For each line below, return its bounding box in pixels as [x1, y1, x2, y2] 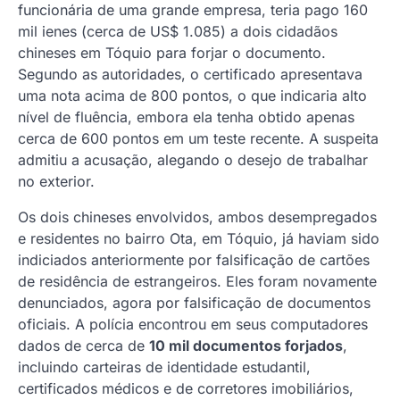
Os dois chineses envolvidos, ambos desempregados [18, 208, 377, 227]
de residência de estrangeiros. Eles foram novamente [18, 272, 377, 291]
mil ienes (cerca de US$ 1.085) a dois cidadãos [18, 22, 337, 41]
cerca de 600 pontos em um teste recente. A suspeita [18, 129, 379, 148]
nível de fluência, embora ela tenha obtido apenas [18, 108, 354, 127]
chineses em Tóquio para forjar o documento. [18, 44, 326, 62]
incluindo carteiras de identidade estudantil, [18, 358, 311, 377]
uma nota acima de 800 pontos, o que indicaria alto [18, 87, 367, 105]
